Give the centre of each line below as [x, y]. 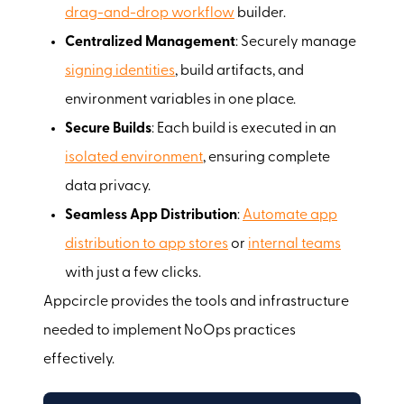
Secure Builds [108, 129]
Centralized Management [150, 42]
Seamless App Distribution [151, 215]
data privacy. [108, 186]
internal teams [294, 244]
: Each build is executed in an [244, 129]
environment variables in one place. [180, 100]
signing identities [120, 71]
